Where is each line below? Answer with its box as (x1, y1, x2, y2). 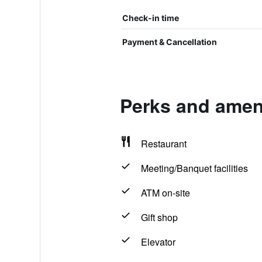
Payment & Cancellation (122, 37, 217, 47)
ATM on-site (140, 186, 190, 199)
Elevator (140, 235, 175, 249)
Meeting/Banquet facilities (140, 161, 248, 175)
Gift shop (140, 211, 178, 224)
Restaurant (140, 137, 187, 150)
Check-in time (122, 13, 179, 23)
